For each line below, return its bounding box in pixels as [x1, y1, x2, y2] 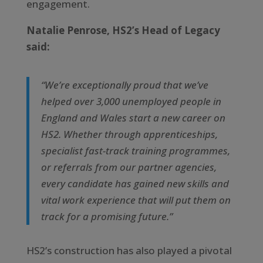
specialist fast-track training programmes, [41, 143, 230, 157]
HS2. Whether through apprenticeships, [41, 127, 218, 141]
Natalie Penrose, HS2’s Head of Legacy [26, 23, 220, 37]
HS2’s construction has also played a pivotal [26, 243, 232, 257]
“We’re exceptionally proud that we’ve [41, 77, 208, 92]
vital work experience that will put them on [41, 193, 231, 207]
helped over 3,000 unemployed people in [41, 94, 221, 108]
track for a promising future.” [41, 209, 173, 223]
